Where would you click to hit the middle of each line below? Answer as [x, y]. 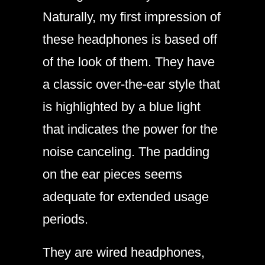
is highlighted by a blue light [122, 106]
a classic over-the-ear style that [131, 84]
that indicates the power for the [130, 129]
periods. [65, 219]
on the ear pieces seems [112, 174]
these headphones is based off [130, 39]
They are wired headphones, [124, 252]
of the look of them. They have [129, 62]
